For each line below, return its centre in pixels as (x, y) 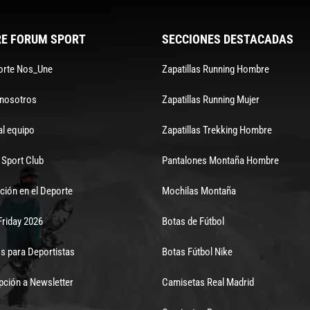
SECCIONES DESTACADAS (227, 39)
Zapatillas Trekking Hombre (217, 130)
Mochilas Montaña (199, 191)
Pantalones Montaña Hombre (220, 160)
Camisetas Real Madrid (208, 282)
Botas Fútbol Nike (197, 252)
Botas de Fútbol (193, 221)
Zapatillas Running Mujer (210, 99)
